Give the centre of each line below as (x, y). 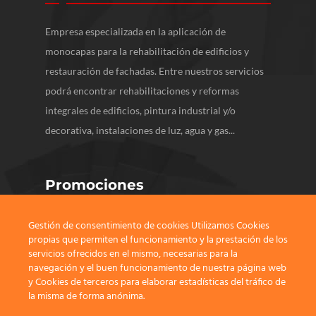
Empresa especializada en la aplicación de (135, 31)
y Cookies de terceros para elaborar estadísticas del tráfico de (157, 282)
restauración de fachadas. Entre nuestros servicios (154, 71)
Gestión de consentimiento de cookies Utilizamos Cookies (149, 226)
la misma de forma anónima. (86, 297)
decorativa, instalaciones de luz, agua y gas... (140, 130)
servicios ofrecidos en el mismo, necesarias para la (133, 254)
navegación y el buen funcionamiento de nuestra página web (157, 268)
